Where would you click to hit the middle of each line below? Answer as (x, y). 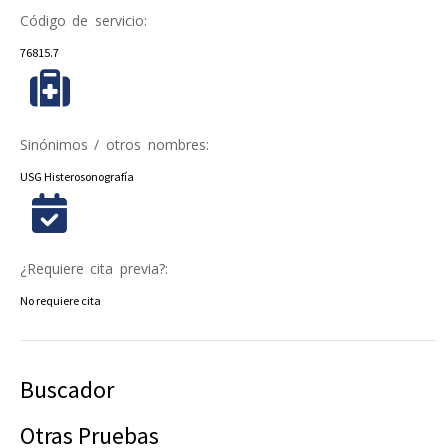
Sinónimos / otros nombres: (114, 144)
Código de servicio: (83, 20)
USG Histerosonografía (76, 176)
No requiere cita (60, 300)
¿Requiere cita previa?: (94, 268)
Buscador (66, 389)
